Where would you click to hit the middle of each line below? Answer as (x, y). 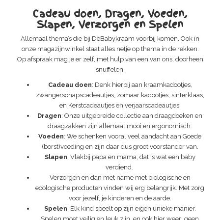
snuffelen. (110, 69)
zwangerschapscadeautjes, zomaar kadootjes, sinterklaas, (120, 95)
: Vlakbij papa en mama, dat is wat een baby (131, 157)
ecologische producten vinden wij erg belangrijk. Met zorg (120, 188)
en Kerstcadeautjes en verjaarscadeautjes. (120, 105)
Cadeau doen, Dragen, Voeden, (110, 14)
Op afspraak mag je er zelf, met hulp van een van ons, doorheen (110, 59)
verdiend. (120, 167)
